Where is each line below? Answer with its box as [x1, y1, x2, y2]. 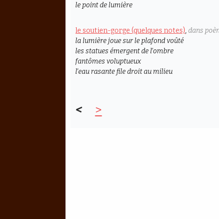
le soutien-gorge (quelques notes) [75, 26, 186, 35]
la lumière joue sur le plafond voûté [75, 37, 184, 45]
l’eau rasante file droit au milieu [75, 67, 173, 76]
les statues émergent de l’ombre [75, 47, 174, 56]
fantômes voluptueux [75, 57, 141, 66]
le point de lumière [75, 1, 133, 10]
